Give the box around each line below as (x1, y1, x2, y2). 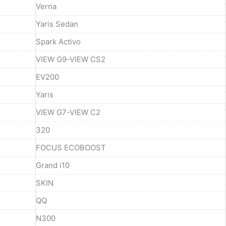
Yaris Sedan (36, 19, 78, 29)
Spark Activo (36, 36, 81, 46)
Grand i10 (36, 160, 70, 170)
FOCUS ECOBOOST (36, 142, 106, 152)
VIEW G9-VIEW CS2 (36, 54, 105, 64)
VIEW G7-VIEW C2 (36, 107, 100, 117)
